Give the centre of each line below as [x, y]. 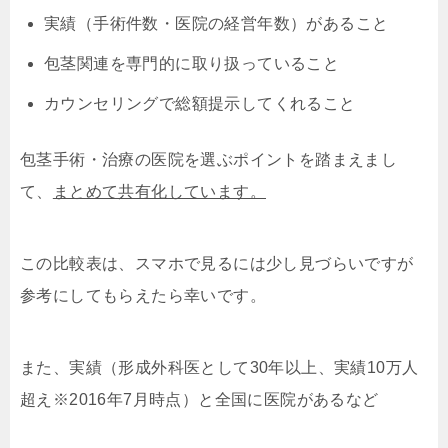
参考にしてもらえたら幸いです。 [143, 295]
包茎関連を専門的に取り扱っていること [192, 63]
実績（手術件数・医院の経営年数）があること [216, 23]
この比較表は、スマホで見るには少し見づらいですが [217, 263]
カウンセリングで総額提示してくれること [200, 103]
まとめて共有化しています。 [159, 191]
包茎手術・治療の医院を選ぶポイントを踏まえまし [209, 159]
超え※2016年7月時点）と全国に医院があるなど [199, 399]
